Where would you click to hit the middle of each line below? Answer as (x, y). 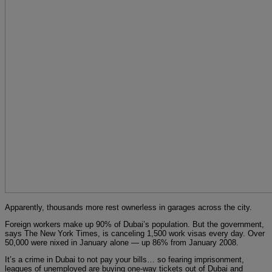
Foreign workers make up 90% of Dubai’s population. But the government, (134, 224)
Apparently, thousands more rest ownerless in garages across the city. (128, 207)
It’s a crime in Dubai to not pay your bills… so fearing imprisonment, (124, 259)
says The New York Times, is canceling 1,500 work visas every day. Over (135, 233)
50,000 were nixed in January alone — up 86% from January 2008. (122, 242)
